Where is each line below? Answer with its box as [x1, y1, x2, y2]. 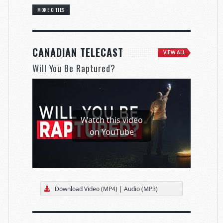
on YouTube [89, 126, 134, 137]
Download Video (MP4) [54, 184, 117, 193]
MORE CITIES [37, 5, 65, 14]
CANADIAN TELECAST [32, 45, 123, 60]
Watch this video [80, 114, 143, 125]
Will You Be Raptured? [32, 62, 115, 75]
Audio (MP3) [123, 184, 158, 193]
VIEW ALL [163, 49, 185, 56]
